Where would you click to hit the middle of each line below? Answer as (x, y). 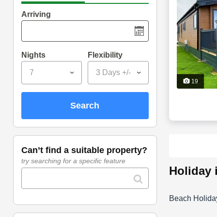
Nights (33, 55)
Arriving (36, 15)
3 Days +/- (114, 73)
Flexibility (105, 55)
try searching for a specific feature (73, 161)
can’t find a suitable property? (87, 150)
